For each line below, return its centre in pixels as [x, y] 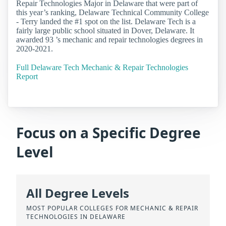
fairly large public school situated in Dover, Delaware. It [105, 30]
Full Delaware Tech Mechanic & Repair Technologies [102, 68]
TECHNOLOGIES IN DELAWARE [76, 216]
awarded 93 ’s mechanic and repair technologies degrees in [109, 39]
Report [27, 77]
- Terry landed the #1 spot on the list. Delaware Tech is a [106, 21]
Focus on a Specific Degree [108, 133]
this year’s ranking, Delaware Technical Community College [112, 12]
